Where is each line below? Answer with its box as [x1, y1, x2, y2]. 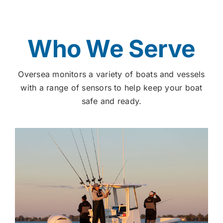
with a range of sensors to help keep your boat [20, 82, 203, 93]
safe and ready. [81, 96, 142, 106]
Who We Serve [27, 33, 196, 63]
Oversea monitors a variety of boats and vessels [18, 69, 205, 79]
